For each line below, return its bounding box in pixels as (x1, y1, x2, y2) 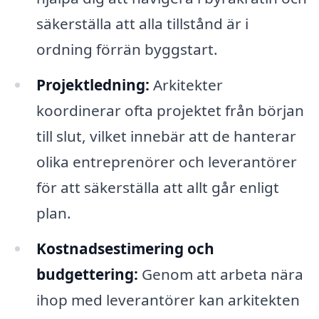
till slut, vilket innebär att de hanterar (36, 126, 296, 147)
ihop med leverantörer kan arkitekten (36, 290, 300, 310)
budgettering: (36, 264, 138, 285)
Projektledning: (36, 75, 150, 95)
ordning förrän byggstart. (36, 39, 218, 60)
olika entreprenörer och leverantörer (36, 152, 297, 172)
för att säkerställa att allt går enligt (36, 177, 279, 198)
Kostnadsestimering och (36, 239, 214, 259)
